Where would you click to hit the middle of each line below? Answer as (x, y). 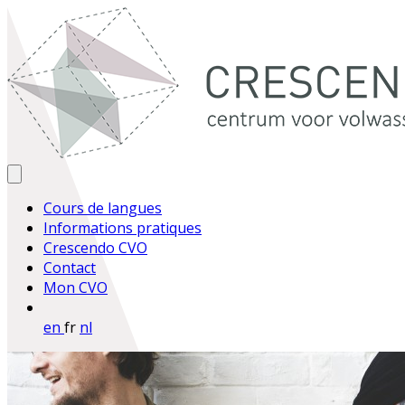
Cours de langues (103, 208)
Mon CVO (75, 287)
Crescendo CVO (95, 248)
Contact (70, 268)
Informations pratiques (122, 228)
